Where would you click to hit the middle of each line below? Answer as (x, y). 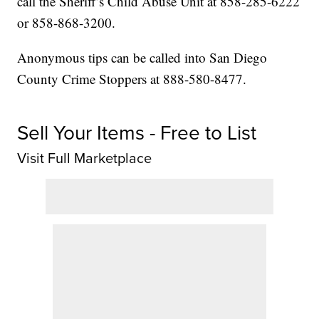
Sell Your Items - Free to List (137, 133)
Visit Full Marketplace (85, 158)
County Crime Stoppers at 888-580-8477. (132, 79)
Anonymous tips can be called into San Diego (142, 58)
